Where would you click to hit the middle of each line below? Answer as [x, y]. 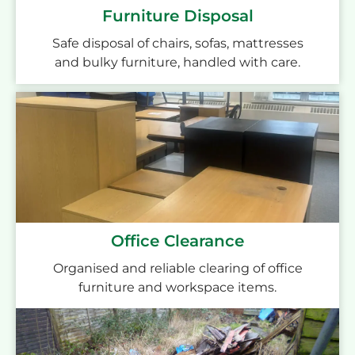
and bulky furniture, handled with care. [177, 63]
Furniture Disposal [177, 16]
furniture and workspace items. [177, 287]
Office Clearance [177, 240]
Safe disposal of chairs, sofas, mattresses [177, 44]
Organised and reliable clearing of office [177, 268]
